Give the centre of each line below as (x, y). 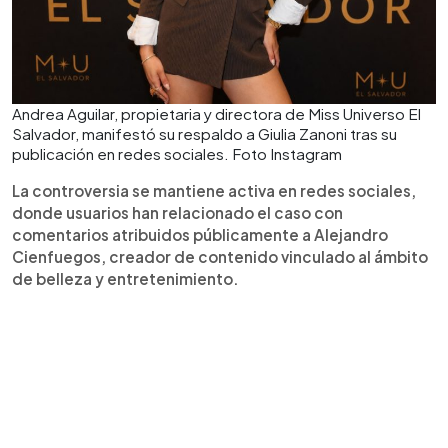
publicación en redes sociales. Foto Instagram (177, 154)
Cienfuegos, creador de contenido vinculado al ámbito (220, 257)
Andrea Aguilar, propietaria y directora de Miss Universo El (216, 114)
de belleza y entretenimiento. (125, 279)
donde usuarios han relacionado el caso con (177, 213)
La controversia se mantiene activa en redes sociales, (214, 191)
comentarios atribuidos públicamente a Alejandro (200, 235)
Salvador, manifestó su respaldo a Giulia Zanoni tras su (204, 134)
